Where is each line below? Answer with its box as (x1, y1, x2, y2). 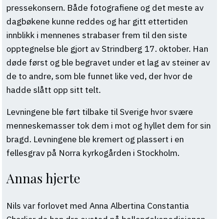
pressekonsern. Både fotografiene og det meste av (6, 1, 204, 13)
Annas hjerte (6, 169, 80, 187)
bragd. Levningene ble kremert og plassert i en (6, 133, 184, 145)
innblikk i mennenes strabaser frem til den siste (6, 29, 187, 41)
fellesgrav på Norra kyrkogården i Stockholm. (6, 147, 179, 159)
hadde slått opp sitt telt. (6, 84, 101, 95)
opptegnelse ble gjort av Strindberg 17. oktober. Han (6, 43, 208, 54)
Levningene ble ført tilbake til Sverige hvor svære (6, 106, 193, 118)
